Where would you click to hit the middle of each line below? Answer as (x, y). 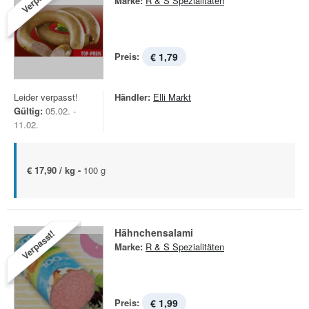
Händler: (132, 97)
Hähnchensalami (154, 232)
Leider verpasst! (46, 97)
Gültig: (28, 111)
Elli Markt (172, 97)
